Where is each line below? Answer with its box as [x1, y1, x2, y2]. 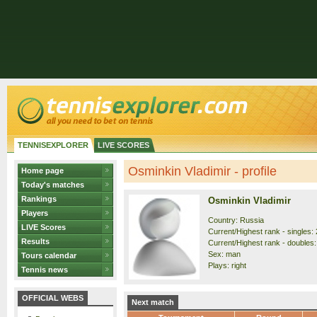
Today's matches [21, 180, 84, 189]
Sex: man [208, 250, 241, 258]
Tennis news [21, 265, 68, 274]
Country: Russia [208, 216, 264, 224]
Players [21, 209, 48, 217]
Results [21, 237, 50, 246]
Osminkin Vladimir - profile [128, 164, 277, 178]
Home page [21, 166, 64, 175]
